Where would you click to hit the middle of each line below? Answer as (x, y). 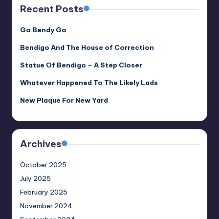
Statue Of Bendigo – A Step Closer (81, 65)
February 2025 (44, 192)
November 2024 (46, 206)
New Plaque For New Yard (64, 100)
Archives (41, 144)
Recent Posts (52, 9)
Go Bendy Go (43, 30)
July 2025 (35, 179)
